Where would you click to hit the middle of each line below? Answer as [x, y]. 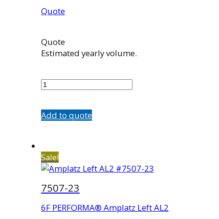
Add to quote [66, 115]
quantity [56, 94]
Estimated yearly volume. [89, 53]
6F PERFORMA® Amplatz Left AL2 [105, 208]
